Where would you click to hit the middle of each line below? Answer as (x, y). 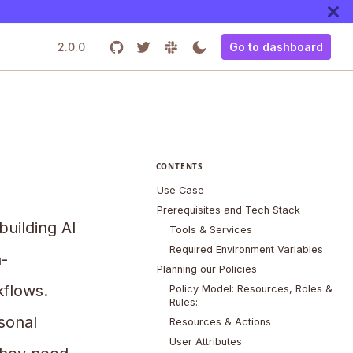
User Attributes (205, 342)
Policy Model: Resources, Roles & (251, 289)
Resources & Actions (220, 322)
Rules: (183, 303)
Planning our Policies (206, 269)
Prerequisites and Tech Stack (228, 210)
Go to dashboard (276, 47)
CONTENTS (179, 167)
